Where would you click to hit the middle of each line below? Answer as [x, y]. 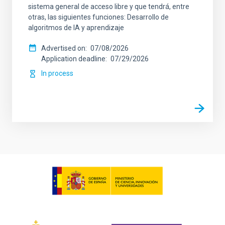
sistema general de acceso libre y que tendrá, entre [109, 7]
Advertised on [63, 48]
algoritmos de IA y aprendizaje [76, 28]
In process [57, 73]
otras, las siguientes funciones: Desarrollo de [98, 17]
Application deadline [73, 59]
